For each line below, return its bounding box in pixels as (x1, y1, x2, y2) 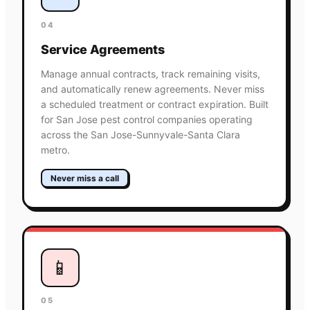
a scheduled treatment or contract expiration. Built (41, 98, 268, 110)
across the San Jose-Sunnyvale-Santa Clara (41, 128, 240, 140)
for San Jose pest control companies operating (41, 113, 253, 125)
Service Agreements (41, 42, 165, 57)
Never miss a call (51, 172, 119, 183)
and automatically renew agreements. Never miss (41, 82, 264, 95)
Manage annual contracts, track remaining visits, (41, 67, 260, 80)
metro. (41, 143, 70, 156)
